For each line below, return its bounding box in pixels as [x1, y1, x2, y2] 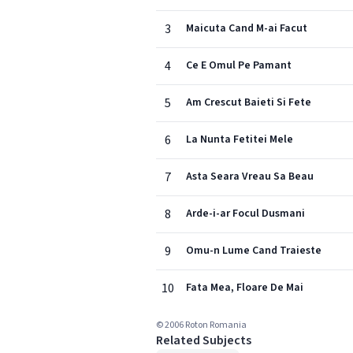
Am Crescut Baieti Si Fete [186, 95, 311, 110]
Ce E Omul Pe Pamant [186, 58, 292, 73]
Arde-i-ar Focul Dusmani [186, 206, 305, 221]
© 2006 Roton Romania [156, 318, 247, 332]
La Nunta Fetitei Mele [186, 132, 293, 147]
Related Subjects [156, 332, 251, 349]
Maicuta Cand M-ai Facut [186, 20, 307, 36]
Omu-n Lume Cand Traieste [186, 243, 321, 258]
